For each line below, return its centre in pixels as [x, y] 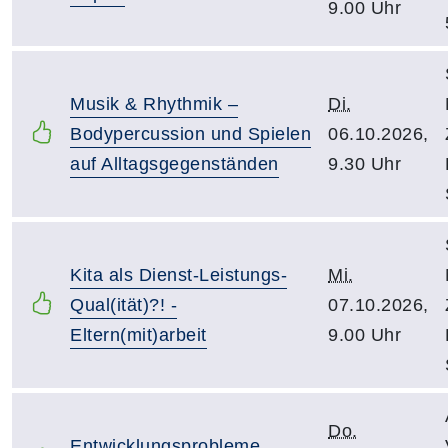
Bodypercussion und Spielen [190, 134]
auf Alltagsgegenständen [174, 164]
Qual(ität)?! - [123, 305]
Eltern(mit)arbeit [138, 335]
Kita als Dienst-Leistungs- [178, 275]
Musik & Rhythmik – [154, 104]
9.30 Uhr [364, 164]
